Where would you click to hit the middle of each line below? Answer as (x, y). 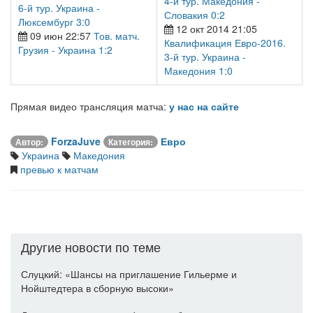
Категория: (131, 142)
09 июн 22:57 (60, 36)
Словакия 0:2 (195, 15)
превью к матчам (58, 169)
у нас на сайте (204, 107)
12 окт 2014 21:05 (215, 29)
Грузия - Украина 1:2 (65, 50)
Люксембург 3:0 (54, 22)
